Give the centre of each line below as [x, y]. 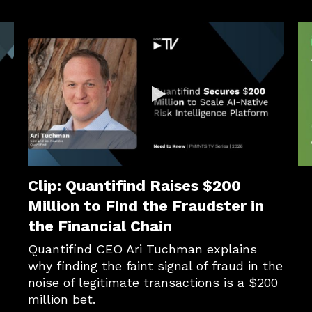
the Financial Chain [100, 226]
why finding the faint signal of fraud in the [155, 266]
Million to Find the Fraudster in [146, 206]
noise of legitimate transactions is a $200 [153, 282]
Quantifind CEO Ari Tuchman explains [142, 249]
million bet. [62, 299]
